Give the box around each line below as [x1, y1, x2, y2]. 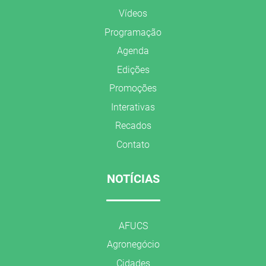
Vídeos [119, 8, 147, 19]
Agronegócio [106, 239, 160, 250]
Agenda [117, 45, 149, 56]
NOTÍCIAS [106, 171, 160, 186]
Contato [116, 138, 150, 150]
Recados [115, 120, 151, 131]
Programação [104, 26, 161, 38]
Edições [116, 64, 150, 75]
